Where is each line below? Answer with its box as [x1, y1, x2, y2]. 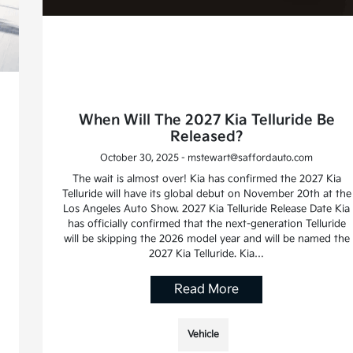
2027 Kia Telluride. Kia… [149, 247, 265, 261]
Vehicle [188, 329, 220, 341]
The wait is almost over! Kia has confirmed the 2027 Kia [72, 173, 341, 186]
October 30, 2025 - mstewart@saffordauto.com [100, 152, 314, 165]
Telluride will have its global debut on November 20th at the [61, 188, 351, 201]
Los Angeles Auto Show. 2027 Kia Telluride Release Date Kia [63, 203, 351, 216]
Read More [174, 282, 240, 298]
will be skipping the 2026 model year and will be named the [63, 232, 350, 246]
